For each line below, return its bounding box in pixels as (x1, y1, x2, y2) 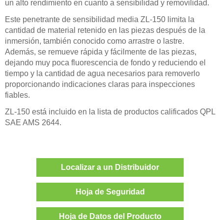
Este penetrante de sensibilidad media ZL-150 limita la (5, 15, 194, 24)
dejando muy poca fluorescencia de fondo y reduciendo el (5, 58, 206, 67)
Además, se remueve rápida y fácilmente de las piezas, (5, 47, 196, 56)
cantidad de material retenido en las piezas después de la (5, 26, 205, 34)
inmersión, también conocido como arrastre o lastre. (5, 36, 184, 45)
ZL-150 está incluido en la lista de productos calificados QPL (5, 107, 215, 116)
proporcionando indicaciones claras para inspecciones (5, 80, 195, 88)
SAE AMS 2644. (5, 118, 61, 127)
